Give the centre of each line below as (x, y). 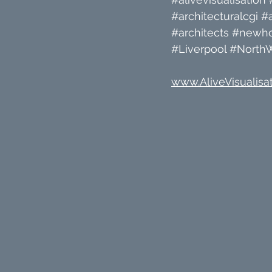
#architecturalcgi (215, 16)
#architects (200, 32)
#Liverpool (199, 49)
